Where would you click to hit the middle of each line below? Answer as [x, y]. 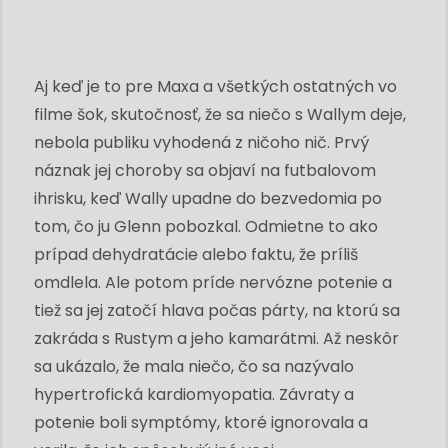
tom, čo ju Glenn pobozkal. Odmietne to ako [206, 226]
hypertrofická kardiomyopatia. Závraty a [194, 394]
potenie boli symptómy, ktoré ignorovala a [201, 422]
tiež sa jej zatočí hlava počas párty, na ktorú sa [217, 310]
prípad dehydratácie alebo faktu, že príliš [196, 254]
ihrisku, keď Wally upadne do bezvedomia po [208, 198]
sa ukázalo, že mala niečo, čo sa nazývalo [194, 366]
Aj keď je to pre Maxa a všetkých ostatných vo [215, 86]
